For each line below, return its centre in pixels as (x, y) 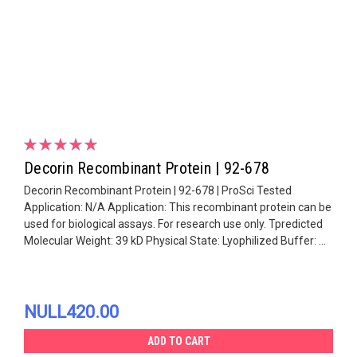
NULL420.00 (71, 312)
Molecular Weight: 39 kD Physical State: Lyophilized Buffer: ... (175, 240)
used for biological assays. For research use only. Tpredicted (173, 224)
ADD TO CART (178, 341)
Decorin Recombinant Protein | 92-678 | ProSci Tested (158, 190)
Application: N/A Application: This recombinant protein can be (178, 207)
